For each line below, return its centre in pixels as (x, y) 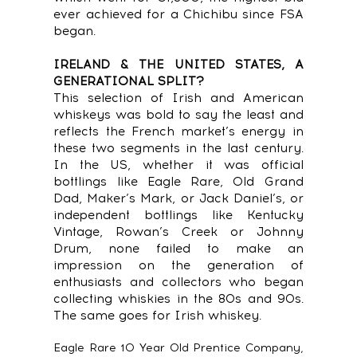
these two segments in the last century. (178, 148)
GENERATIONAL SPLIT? (129, 81)
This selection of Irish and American (178, 98)
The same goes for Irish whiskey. (158, 315)
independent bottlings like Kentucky (178, 215)
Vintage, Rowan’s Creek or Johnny (178, 231)
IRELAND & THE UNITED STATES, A (178, 64)
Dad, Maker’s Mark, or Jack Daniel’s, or (178, 198)
